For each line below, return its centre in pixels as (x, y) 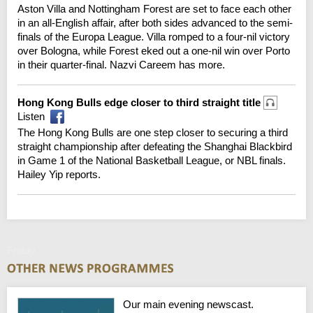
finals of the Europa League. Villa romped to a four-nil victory (154, 36)
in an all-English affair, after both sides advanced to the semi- (155, 22)
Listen (31, 116)
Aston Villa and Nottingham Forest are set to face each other (154, 8)
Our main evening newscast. (189, 304)
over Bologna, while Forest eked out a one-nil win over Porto (154, 50)
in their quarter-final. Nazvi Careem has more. (121, 64)
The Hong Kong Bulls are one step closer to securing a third (153, 132)
